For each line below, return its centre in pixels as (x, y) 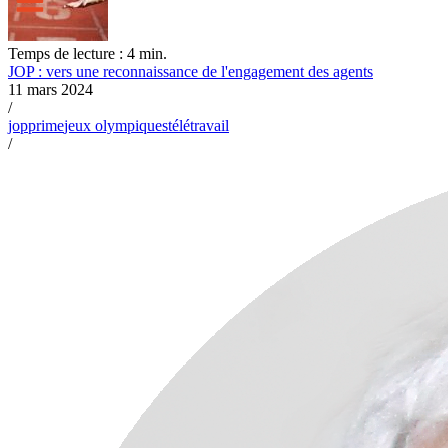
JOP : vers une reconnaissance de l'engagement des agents (190, 71)
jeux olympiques (116, 125)
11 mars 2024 (50, 89)
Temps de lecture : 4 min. (87, 53)
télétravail (198, 125)
